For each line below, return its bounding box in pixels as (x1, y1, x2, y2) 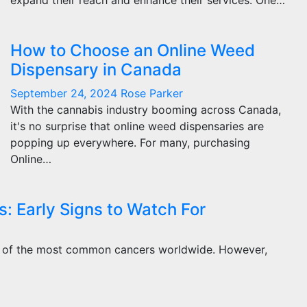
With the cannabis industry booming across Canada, (10, 103, 281, 116)
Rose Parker (121, 86, 183, 100)
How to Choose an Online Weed (10, 40, 255, 60)
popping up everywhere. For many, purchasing (10, 136, 250, 149)
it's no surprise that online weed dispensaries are (10, 119, 264, 133)
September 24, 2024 (10, 86, 121, 100)
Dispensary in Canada (10, 60, 182, 79)
